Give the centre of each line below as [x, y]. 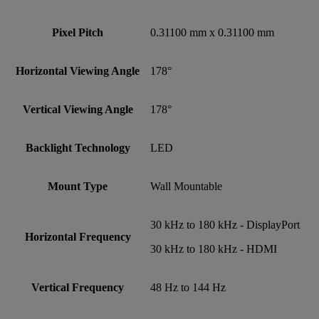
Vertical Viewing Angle [78, 109]
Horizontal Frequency [78, 236]
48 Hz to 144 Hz [188, 287]
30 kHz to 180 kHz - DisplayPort [225, 224]
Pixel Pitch [78, 32]
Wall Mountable [186, 186]
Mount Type [78, 186]
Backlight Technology [78, 147]
